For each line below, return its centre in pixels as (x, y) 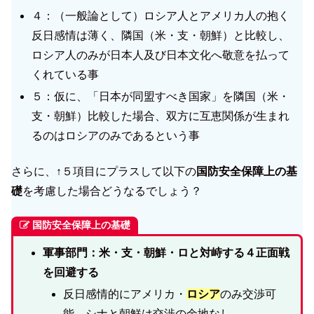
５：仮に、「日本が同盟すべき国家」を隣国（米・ (161, 97)
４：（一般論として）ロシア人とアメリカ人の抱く (161, 16)
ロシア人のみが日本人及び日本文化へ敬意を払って (161, 55)
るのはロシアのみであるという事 (116, 136)
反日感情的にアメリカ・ (125, 294)
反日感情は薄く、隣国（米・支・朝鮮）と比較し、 (161, 36)
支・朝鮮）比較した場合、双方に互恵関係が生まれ (161, 116)
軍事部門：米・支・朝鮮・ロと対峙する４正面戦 (166, 252)
